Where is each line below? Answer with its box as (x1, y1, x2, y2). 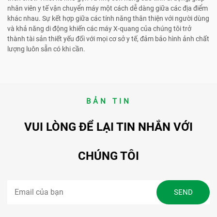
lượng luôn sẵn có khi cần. (7, 45, 85, 53)
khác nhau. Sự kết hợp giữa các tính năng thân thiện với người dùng (7, 15, 209, 23)
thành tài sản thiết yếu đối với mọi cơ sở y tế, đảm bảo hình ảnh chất (7, 35, 209, 43)
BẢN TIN (86, 97, 131, 106)
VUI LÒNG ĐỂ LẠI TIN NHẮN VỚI (24, 120, 193, 134)
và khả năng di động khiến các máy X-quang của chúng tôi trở (7, 25, 191, 33)
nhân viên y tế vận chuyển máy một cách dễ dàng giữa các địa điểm (7, 4, 208, 13)
